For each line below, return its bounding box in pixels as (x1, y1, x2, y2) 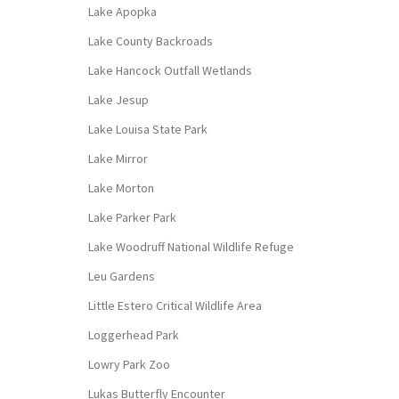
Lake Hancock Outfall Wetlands (87, 61, 252, 78)
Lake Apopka (87, 3, 157, 20)
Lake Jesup (87, 91, 149, 108)
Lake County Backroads (87, 32, 213, 49)
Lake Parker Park (87, 208, 176, 225)
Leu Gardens (87, 267, 155, 284)
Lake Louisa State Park (87, 120, 208, 137)
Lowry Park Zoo (87, 355, 170, 372)
